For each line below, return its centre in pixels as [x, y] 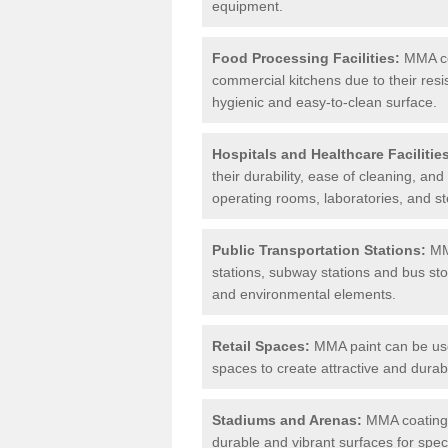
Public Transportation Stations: [319, 249]
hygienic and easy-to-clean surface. [324, 101]
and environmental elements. [304, 293]
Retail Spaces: [261, 345]
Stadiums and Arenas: [287, 419]
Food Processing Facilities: [306, 57]
